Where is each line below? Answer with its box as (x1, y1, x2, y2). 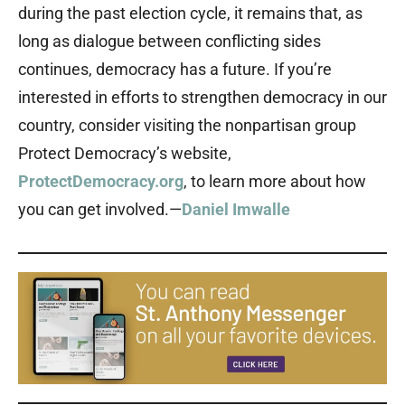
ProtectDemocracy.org (18, 172, 184, 192)
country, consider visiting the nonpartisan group (18, 116, 356, 136)
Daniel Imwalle (182, 200, 294, 220)
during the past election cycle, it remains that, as (18, 4, 363, 24)
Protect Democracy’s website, (18, 144, 231, 164)
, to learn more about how (184, 172, 366, 192)
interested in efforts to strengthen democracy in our (18, 88, 387, 108)
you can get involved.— (18, 200, 182, 220)
